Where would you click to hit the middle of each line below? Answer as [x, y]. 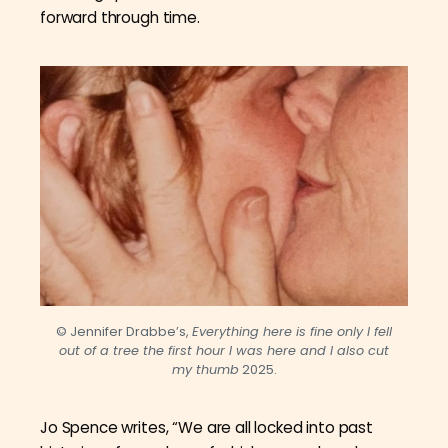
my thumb [205, 370]
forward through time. [120, 17]
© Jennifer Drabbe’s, [124, 332]
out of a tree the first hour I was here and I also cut [224, 351]
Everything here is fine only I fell [292, 332]
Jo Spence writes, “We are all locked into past [207, 428]
